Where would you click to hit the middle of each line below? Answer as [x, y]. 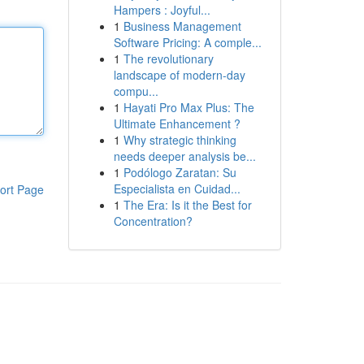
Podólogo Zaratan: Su [180, 172]
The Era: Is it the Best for [187, 205]
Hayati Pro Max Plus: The [188, 107]
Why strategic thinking [180, 140]
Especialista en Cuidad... [177, 188]
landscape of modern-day [179, 75]
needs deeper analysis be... [184, 156]
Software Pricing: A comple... [187, 42]
